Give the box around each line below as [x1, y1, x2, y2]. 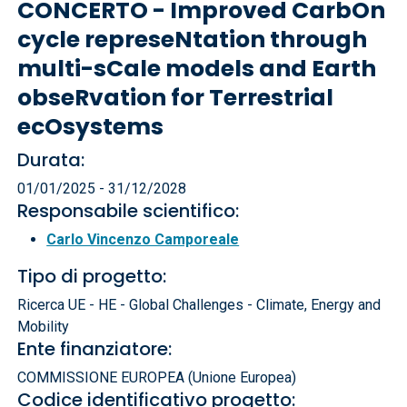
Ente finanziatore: [17, 336, 173, 362]
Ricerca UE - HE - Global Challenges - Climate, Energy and [17, 296, 382, 313]
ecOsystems [17, 111, 164, 143]
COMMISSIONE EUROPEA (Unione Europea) [17, 369, 297, 386]
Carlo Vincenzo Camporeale [46, 231, 240, 248]
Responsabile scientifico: [17, 198, 240, 223]
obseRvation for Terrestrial [17, 82, 334, 114]
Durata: [17, 147, 85, 173]
